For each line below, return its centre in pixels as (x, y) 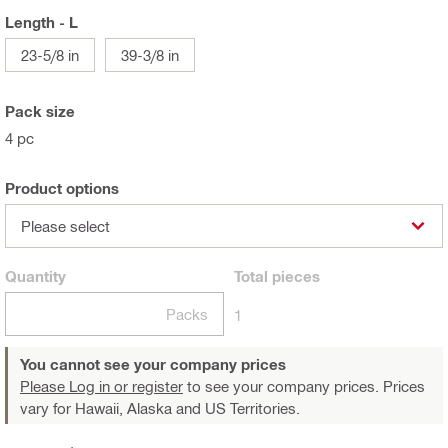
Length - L (41, 22)
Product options (62, 188)
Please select (65, 226)
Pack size (40, 111)
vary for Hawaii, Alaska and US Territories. (160, 408)
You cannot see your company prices (153, 364)
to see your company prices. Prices (304, 386)
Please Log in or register (101, 386)
